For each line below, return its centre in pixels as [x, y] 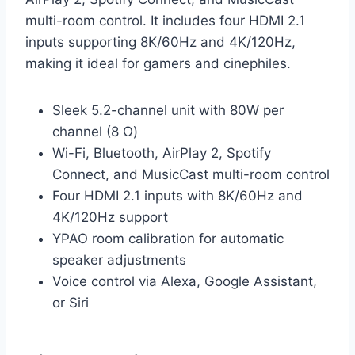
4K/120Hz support [110, 218]
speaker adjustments [119, 260]
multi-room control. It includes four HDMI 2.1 [165, 21]
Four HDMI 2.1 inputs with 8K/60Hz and [177, 196]
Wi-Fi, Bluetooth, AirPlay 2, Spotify [162, 153]
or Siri [71, 303]
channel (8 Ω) [95, 132]
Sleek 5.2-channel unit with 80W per [168, 111]
